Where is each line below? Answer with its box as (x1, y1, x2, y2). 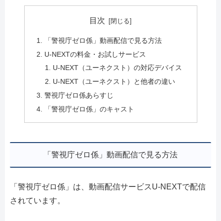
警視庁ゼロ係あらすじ (44, 91, 113, 100)
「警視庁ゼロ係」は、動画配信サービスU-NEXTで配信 (10, 183, 206, 191)
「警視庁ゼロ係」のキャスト (44, 105, 134, 113)
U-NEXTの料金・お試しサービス (44, 50, 146, 58)
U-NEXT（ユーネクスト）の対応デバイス (53, 64, 183, 72)
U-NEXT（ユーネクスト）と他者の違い (53, 77, 176, 86)
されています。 (10, 196, 65, 205)
